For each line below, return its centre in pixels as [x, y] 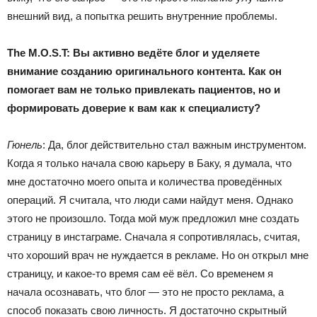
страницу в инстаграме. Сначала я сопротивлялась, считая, [154, 236]
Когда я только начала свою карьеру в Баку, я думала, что [149, 163]
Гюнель [25, 144]
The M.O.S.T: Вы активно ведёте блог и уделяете [133, 52]
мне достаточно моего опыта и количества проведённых [145, 181]
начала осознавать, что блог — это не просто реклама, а [145, 292]
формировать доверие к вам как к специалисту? [134, 108]
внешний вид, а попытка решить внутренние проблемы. [142, 16]
